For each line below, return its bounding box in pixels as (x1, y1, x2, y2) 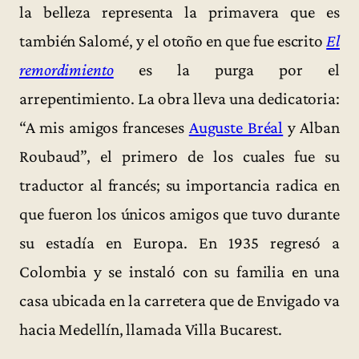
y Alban (283, 118, 340, 138)
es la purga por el (113, 60, 340, 80)
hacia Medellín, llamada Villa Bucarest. (19, 320, 283, 340)
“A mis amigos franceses (19, 118, 189, 138)
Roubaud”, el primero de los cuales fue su (19, 147, 340, 167)
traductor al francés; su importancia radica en (19, 175, 340, 196)
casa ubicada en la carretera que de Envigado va (19, 291, 340, 311)
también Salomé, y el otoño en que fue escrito (19, 31, 327, 51)
